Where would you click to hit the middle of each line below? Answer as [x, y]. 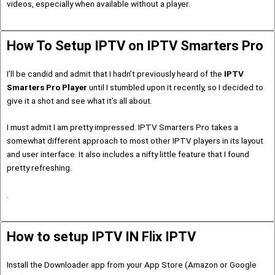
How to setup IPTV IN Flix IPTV [101, 237]
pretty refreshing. [39, 168]
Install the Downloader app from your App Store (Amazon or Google [132, 265]
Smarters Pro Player [47, 87]
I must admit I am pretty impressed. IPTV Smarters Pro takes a [122, 127]
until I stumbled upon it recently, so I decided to [175, 87]
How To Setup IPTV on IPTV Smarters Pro [135, 45]
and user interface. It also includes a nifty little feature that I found [128, 154]
